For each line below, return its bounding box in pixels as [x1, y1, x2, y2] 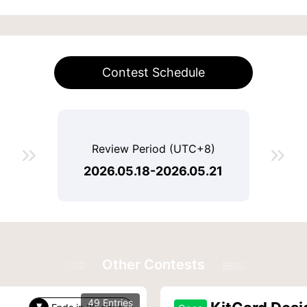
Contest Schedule [102, 65, 205, 79]
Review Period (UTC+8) [91, 142, 215, 156]
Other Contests [102, 256, 205, 273]
